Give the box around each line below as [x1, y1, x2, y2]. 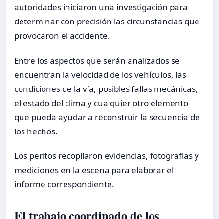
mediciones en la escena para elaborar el [14, 164, 174, 175]
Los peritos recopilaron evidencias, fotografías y [14, 150, 199, 161]
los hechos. [14, 125, 58, 137]
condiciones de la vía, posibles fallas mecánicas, [14, 83, 198, 94]
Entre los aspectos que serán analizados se [14, 54, 180, 66]
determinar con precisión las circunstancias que [14, 16, 199, 27]
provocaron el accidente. [14, 30, 110, 42]
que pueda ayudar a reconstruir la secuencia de [14, 111, 200, 123]
